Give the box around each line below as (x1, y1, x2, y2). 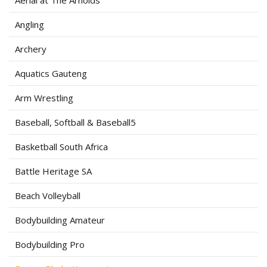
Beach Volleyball (15, 190, 80, 201)
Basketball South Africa (15, 141, 108, 153)
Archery (15, 43, 46, 55)
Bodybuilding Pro (15, 238, 85, 250)
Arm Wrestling (15, 92, 73, 104)
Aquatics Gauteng (15, 67, 87, 79)
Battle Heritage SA (15, 165, 92, 177)
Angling (15, 18, 44, 30)
